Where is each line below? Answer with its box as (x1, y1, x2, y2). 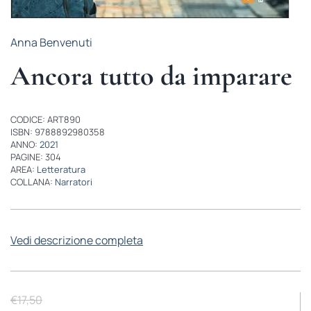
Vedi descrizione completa (10, 233, 143, 248)
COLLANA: (10, 176, 55, 188)
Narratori (54, 176, 92, 188)
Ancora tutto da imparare (10, 59, 292, 92)
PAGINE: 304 (10, 151, 61, 163)
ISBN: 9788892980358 (10, 126, 105, 138)
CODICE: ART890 (10, 113, 81, 126)
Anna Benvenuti (10, 35, 92, 50)
